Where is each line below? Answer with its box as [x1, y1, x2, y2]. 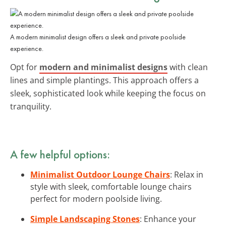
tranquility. [10, 100, 51, 112]
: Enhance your [140, 213, 196, 224]
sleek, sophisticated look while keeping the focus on [10, 87, 206, 99]
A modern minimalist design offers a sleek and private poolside [10, 32, 186, 41]
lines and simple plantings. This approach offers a [10, 74, 199, 86]
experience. [10, 43, 43, 53]
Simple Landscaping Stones [30, 213, 140, 224]
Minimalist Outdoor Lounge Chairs [30, 168, 170, 180]
